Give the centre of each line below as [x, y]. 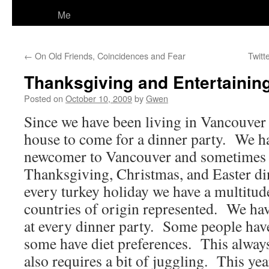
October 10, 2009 [99, 98]
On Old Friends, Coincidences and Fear [109, 56]
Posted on [44, 98]
